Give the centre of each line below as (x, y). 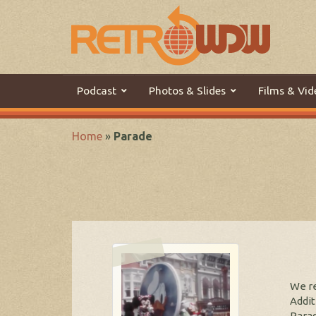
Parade (133, 136)
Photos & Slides (187, 90)
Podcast (97, 90)
